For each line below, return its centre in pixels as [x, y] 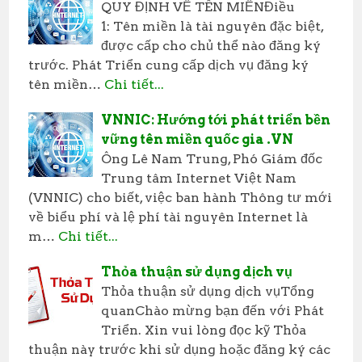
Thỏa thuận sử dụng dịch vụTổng [208, 291]
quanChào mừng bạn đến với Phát [213, 310]
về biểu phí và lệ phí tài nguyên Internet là [168, 217]
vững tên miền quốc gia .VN [198, 139]
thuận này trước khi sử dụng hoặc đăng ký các [180, 349]
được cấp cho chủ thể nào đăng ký [211, 45]
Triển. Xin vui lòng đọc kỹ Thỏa [204, 330]
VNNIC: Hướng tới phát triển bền [216, 120]
